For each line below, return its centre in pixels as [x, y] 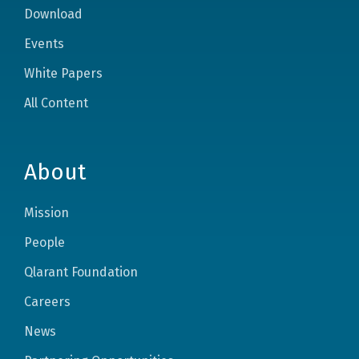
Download [53, 14]
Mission [46, 212]
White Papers [63, 73]
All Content [56, 103]
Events [44, 43]
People [44, 242]
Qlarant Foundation [81, 272]
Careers [47, 301]
